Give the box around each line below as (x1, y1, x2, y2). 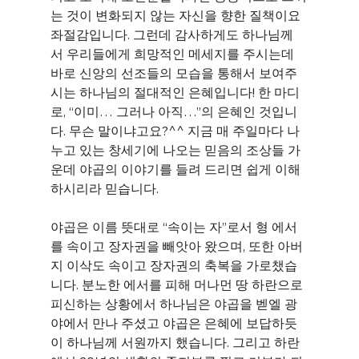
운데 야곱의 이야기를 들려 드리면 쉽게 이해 (50, 161, 301, 177)
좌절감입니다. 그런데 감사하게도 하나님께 (50, 26, 293, 42)
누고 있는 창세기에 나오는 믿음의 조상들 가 (50, 142, 301, 158)
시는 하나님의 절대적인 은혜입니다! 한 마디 (50, 84, 300, 100)
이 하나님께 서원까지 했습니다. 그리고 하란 (50, 334, 300, 350)
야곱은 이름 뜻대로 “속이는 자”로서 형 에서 (50, 219, 297, 235)
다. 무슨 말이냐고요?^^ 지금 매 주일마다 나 (50, 123, 300, 139)
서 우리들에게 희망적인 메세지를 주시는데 (50, 46, 297, 62)
